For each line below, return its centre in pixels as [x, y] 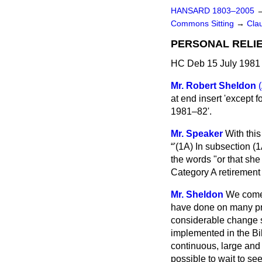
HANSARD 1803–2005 [213, 11]
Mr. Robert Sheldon [213, 86]
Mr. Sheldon [197, 194]
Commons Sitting [204, 24]
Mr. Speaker [197, 134]
